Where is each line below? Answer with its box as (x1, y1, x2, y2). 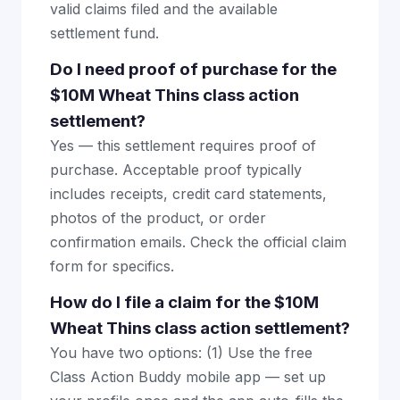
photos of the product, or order (50, 209, 266, 227)
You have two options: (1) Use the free (50, 344, 312, 362)
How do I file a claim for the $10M (50, 292, 319, 312)
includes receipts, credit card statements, (50, 185, 327, 203)
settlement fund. (50, 24, 159, 42)
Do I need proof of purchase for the (50, 59, 337, 79)
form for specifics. (50, 257, 174, 275)
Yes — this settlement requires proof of (50, 137, 316, 154)
